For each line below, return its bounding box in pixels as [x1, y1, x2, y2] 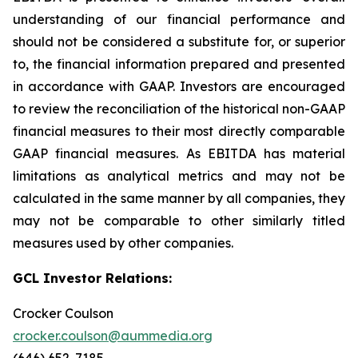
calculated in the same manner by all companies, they [13, 189, 345, 206]
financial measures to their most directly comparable [13, 122, 345, 139]
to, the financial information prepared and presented [13, 55, 345, 72]
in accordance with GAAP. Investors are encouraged [13, 78, 345, 94]
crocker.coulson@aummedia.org [13, 327, 213, 344]
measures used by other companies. [13, 234, 233, 251]
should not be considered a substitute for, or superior [13, 33, 345, 50]
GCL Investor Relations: [13, 269, 172, 286]
